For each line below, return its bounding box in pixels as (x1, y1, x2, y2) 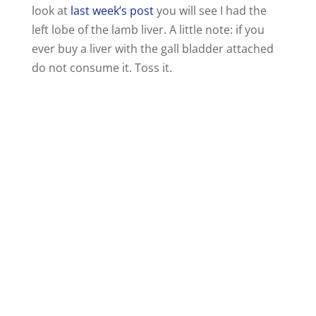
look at (31, 3, 71, 19)
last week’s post (70, 3, 154, 19)
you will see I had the (153, 3, 267, 19)
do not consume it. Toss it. (31, 60, 172, 76)
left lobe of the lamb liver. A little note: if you (31, 22, 265, 38)
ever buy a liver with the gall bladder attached (31, 41, 274, 57)
